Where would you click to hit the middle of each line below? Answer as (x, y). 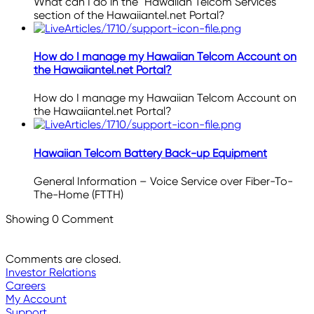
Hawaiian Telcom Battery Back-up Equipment (150, 153)
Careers (26, 285)
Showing (29, 219)
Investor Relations (51, 272)
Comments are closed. (63, 259)
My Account (36, 299)
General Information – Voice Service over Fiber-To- (163, 181)
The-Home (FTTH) (78, 194)
